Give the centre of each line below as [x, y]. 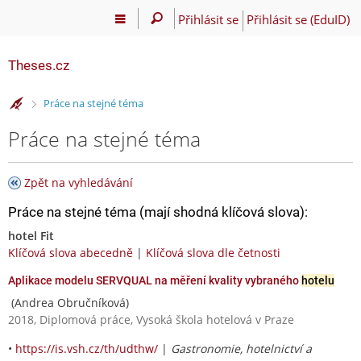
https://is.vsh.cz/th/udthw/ [87, 348]
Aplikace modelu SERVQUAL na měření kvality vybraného [155, 280]
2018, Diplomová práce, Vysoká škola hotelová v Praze [151, 319]
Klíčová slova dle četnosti [213, 252]
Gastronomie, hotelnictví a [241, 348]
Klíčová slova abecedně [71, 252]
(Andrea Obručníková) [68, 302]
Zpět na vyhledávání [79, 182]
